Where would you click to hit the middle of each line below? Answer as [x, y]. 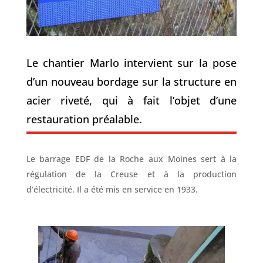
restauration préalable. [84, 119]
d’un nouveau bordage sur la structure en [131, 81]
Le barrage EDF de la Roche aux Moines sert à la [131, 159]
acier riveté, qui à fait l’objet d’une [131, 100]
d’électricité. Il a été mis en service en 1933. [112, 189]
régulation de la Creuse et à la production [131, 174]
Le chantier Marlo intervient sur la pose [131, 63]
